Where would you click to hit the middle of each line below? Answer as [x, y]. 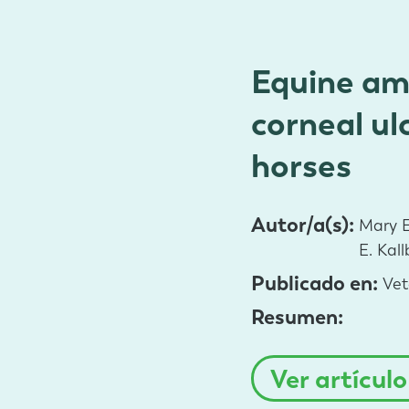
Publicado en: [317, 283]
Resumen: [300, 317]
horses [302, 166]
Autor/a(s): [305, 225]
